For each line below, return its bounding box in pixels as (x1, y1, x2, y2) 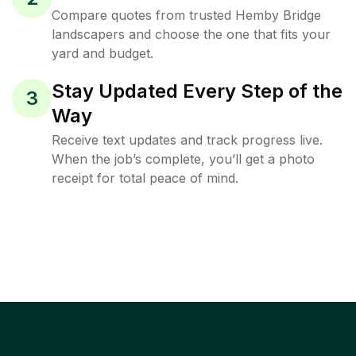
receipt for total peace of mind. (52, 170, 238, 186)
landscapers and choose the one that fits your (52, 26, 331, 42)
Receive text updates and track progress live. (52, 132, 323, 148)
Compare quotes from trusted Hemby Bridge (52, 7, 321, 23)
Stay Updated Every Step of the (52, 79, 342, 103)
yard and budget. (52, 45, 153, 61)
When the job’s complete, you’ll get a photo (52, 151, 315, 167)
